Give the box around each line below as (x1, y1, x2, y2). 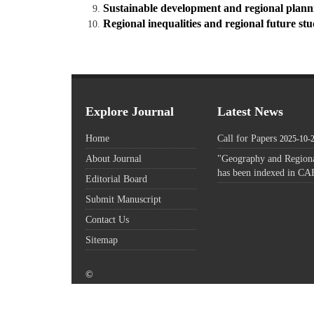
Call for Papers (217, 132, 278, 144)
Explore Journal (86, 104, 174, 119)
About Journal (86, 153, 142, 165)
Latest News (217, 104, 284, 119)
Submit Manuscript (86, 193, 161, 205)
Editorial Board (86, 173, 147, 185)
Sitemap (86, 234, 118, 246)
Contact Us (86, 214, 129, 226)
